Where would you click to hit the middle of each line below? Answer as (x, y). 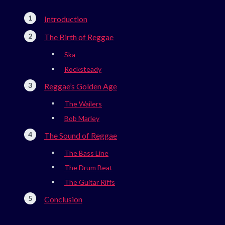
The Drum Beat (88, 167)
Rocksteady (83, 69)
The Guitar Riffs (90, 182)
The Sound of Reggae (81, 135)
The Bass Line (86, 153)
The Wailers (83, 103)
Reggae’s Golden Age (81, 86)
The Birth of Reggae (79, 37)
